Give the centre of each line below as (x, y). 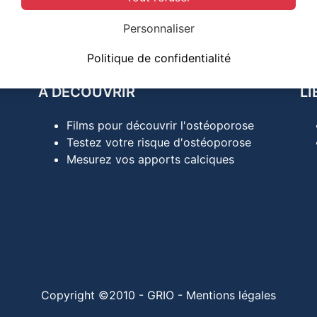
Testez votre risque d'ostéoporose (159, 142)
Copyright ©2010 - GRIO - (114, 295)
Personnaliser (158, 28)
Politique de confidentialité (158, 58)
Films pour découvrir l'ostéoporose (160, 125)
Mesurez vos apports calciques (150, 159)
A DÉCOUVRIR (87, 92)
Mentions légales (231, 295)
